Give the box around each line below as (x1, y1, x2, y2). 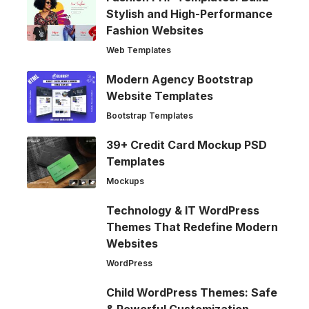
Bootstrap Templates (106, 110, 193, 121)
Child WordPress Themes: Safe (106, 286, 277, 300)
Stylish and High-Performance (106, 7, 272, 21)
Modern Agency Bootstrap (106, 72, 253, 87)
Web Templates (106, 45, 171, 56)
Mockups (106, 176, 144, 187)
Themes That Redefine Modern (106, 220, 278, 235)
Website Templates (106, 89, 213, 103)
